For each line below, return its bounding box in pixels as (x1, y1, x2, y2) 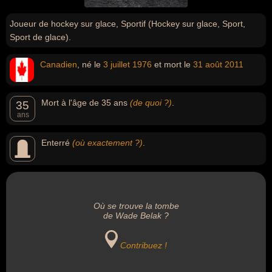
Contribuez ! (120, 240, 168, 250)
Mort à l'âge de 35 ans (41, 98, 130, 107)
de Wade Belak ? (103, 211, 169, 220)
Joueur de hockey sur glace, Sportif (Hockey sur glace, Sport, (10, 19, 245, 29)
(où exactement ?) (72, 138, 143, 148)
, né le (77, 59, 103, 69)
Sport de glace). (10, 32, 71, 42)
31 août (193, 59, 222, 69)
